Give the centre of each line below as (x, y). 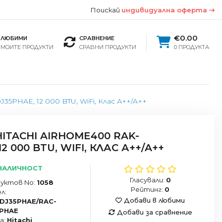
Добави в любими (154, 200)
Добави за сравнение (153, 212)
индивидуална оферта (165, 10)
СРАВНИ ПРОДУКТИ (108, 47)
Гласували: (148, 180)
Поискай (106, 10)
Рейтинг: (148, 189)
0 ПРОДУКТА (191, 47)
